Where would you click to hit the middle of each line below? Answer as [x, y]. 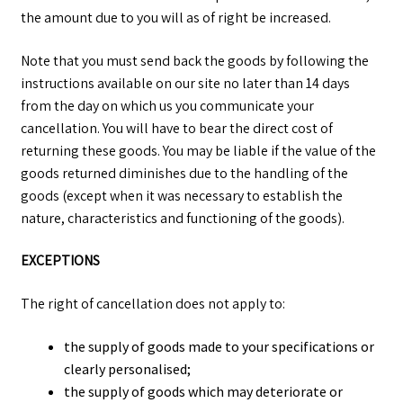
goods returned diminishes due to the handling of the [184, 173]
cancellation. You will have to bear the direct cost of [176, 128]
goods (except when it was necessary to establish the [181, 195]
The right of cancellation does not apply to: [152, 303]
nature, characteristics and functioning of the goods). [182, 218]
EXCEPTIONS [60, 261]
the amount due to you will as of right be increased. [175, 17]
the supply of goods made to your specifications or [219, 346]
